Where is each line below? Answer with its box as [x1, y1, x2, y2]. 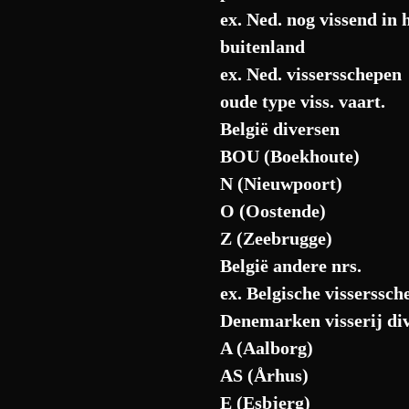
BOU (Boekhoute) [220, 146, 361, 166]
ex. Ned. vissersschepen [220, 64, 403, 84]
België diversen [220, 119, 341, 139]
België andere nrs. [220, 256, 362, 276]
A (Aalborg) [220, 338, 314, 358]
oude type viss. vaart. [220, 91, 386, 111]
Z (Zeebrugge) [220, 228, 333, 248]
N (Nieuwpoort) [220, 173, 343, 194]
